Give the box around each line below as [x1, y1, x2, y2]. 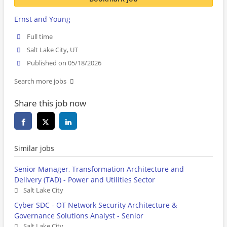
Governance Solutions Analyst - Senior [14, 211, 143, 221]
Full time [27, 32, 53, 41]
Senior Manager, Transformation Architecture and [14, 164, 184, 174]
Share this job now [14, 97, 86, 109]
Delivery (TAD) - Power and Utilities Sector [14, 175, 155, 185]
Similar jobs [14, 143, 54, 154]
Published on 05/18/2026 [27, 59, 102, 68]
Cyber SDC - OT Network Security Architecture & [14, 200, 177, 210]
